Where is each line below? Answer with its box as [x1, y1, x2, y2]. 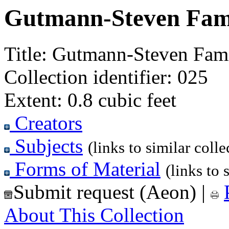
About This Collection [4, 204, 184, 226]
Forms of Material [10, 158, 161, 180]
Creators [10, 112, 82, 134]
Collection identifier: [4, 66, 177, 88]
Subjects [10, 135, 83, 157]
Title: [4, 43, 47, 65]
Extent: [4, 89, 62, 111]
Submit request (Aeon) [13, 181, 196, 203]
